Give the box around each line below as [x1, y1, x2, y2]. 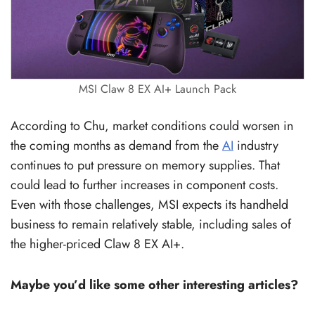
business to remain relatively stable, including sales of [11, 214, 291, 233]
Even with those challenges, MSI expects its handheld [11, 195, 288, 214]
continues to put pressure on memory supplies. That [11, 155, 280, 174]
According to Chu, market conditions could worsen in [11, 116, 293, 135]
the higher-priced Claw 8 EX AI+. [11, 234, 184, 253]
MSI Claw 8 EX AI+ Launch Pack [79, 80, 236, 97]
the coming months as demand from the [11, 136, 222, 155]
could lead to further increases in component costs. [11, 175, 278, 194]
